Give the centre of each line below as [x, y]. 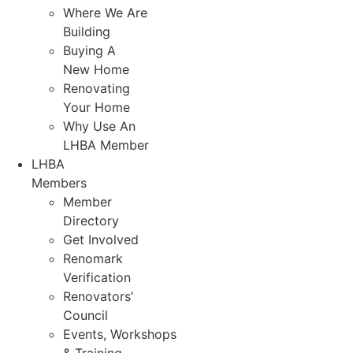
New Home [96, 70]
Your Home [97, 108]
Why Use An [99, 126]
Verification [97, 278]
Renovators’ [98, 297]
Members [59, 183]
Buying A [89, 51]
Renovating [97, 89]
